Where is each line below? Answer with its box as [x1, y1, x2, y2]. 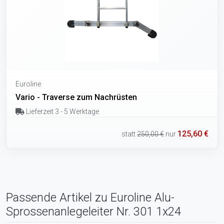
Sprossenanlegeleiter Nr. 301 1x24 [6, 204, 181, 219]
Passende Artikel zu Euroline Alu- [6, 190, 174, 205]
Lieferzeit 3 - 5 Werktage [24, 107, 99, 115]
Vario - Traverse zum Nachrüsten [15, 92, 137, 102]
